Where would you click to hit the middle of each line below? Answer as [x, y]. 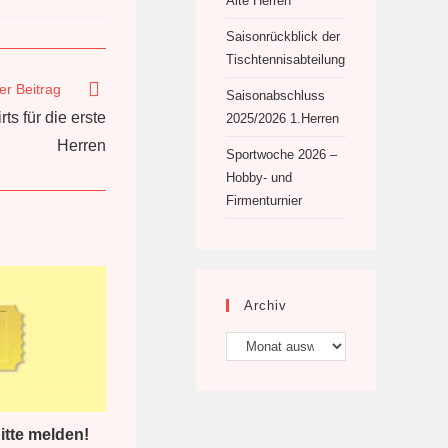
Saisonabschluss [275, 96]
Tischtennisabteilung [285, 60]
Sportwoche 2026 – [281, 155]
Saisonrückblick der [283, 37]
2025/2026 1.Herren [282, 119]
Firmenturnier [264, 201]
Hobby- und [259, 178]
